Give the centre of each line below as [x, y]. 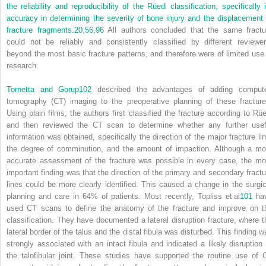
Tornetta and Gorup [43, 90]
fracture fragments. [40, 30]
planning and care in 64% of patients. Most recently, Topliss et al [123, 197]
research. [23, 66]
